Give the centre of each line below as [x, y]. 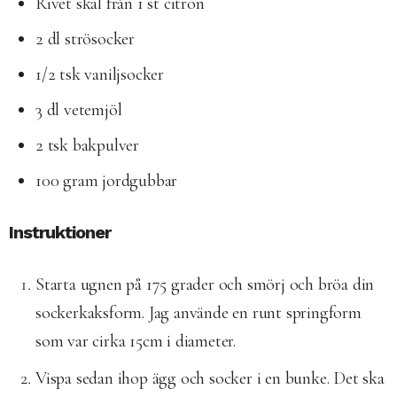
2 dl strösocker [85, 39]
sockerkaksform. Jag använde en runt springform [198, 312]
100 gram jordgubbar [107, 180]
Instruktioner [60, 232]
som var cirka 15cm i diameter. [136, 341]
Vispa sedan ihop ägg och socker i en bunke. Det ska [210, 378]
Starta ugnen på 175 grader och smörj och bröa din [205, 284]
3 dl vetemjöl [79, 109]
